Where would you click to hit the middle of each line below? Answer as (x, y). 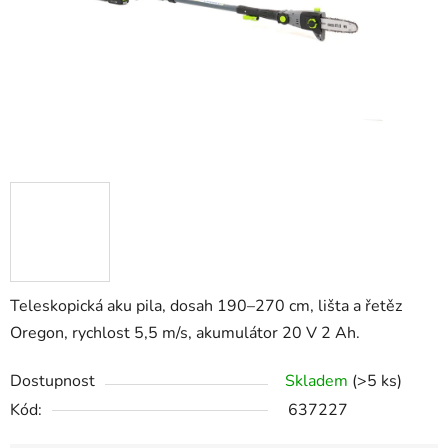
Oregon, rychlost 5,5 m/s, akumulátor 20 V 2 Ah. (185, 333)
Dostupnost (52, 381)
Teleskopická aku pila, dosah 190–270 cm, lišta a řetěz (206, 306)
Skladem (318, 381)
